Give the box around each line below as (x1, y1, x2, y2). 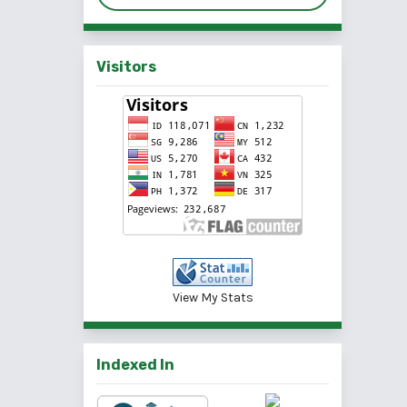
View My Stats (172, 290, 253, 306)
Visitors (96, 58, 156, 76)
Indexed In (96, 356, 174, 374)
